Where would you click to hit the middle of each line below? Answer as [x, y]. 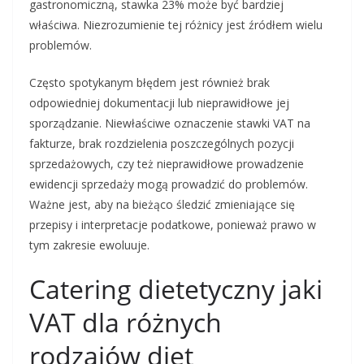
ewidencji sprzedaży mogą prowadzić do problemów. [169, 184]
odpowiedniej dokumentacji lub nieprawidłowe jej [159, 103]
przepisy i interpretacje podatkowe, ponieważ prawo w [173, 225]
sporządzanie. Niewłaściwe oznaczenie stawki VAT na [170, 123]
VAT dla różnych [126, 323]
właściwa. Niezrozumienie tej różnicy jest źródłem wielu [176, 25]
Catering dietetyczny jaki [176, 289]
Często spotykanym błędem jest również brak [149, 83]
